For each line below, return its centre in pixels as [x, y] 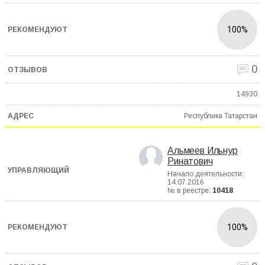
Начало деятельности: [206, 174]
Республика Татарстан [221, 116]
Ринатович [190, 161]
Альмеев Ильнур [203, 151]
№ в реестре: [190, 191]
